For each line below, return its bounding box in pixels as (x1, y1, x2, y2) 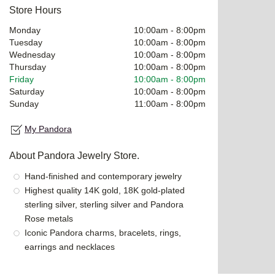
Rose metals (25, 213, 73, 223)
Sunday (9, 98, 39, 109)
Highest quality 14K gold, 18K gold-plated (25, 185, 185, 195)
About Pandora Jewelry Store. (9, 150, 139, 161)
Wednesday (9, 49, 55, 60)
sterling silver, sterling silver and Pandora (25, 199, 184, 209)
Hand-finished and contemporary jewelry (25, 171, 182, 181)
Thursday (9, 61, 46, 72)
